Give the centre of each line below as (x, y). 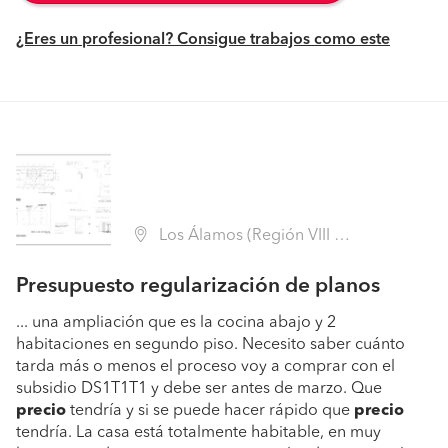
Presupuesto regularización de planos (198, 286)
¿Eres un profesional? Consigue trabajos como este (203, 40)
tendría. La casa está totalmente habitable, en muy (198, 433)
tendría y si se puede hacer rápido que (210, 411)
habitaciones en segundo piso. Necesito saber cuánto (210, 345)
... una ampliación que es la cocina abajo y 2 (176, 323)
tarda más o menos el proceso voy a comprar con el (205, 367)
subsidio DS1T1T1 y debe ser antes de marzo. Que (199, 389)
